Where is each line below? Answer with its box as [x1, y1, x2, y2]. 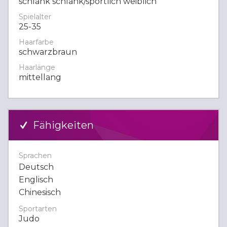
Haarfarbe [19, 37, 54, 47]
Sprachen [19, 151, 52, 160]
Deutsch [19, 162, 54, 172]
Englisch [19, 175, 53, 184]
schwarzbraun [19, 47, 77, 57]
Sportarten [19, 204, 57, 213]
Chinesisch [19, 187, 61, 197]
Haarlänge [19, 63, 55, 72]
